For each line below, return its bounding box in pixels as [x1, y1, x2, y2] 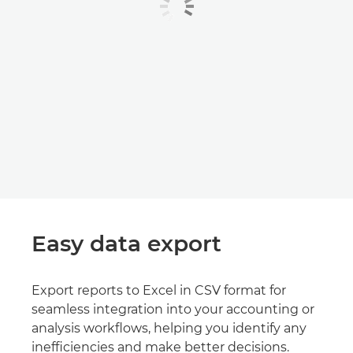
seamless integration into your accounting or [32, 302, 314, 317]
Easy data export [32, 230, 221, 257]
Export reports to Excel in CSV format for [32, 283, 286, 298]
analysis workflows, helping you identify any [32, 321, 307, 336]
